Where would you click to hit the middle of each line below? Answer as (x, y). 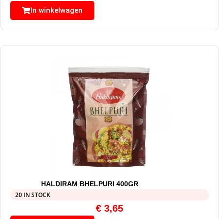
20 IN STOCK (33, 195)
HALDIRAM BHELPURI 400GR (89, 184)
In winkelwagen (56, 11)
